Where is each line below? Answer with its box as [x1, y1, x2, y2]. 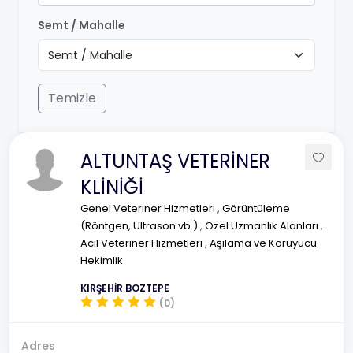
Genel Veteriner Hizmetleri [80, 201, 217, 216]
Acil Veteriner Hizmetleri [80, 236, 205, 251]
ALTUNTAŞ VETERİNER [80, 148, 270, 174]
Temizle [48, 89, 96, 107]
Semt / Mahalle [38, 17, 125, 33]
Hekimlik [80, 253, 123, 268]
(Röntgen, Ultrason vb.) [80, 218, 200, 233]
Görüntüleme [222, 201, 290, 216]
